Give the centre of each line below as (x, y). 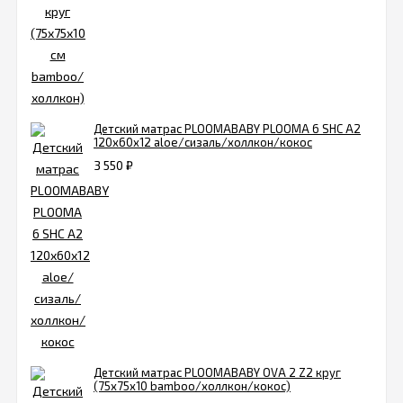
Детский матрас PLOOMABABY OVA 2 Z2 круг (217, 373)
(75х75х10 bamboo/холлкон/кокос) (192, 386)
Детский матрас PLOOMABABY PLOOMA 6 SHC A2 (227, 129)
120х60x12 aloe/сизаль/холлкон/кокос (203, 143)
